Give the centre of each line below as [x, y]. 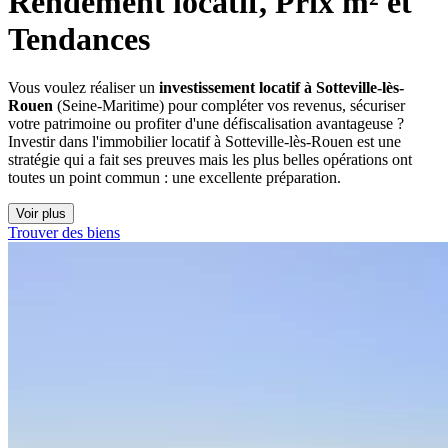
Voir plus [41, 213]
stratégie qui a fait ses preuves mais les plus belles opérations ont [210, 159]
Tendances [79, 38]
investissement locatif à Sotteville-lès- [281, 87]
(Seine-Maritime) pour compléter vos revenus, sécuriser [229, 105]
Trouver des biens [64, 232]
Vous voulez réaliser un [83, 87]
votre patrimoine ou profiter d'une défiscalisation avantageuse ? [206, 123]
